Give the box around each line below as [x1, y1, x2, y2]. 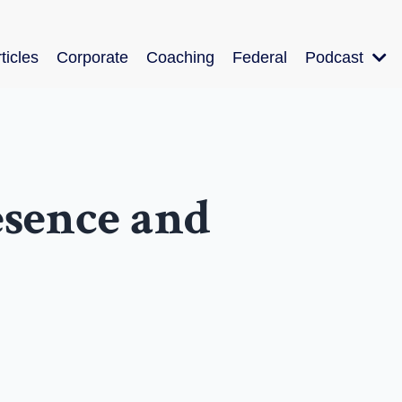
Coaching [146, 48, 214, 66]
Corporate [57, 48, 128, 66]
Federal [232, 48, 287, 66]
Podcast [305, 48, 368, 66]
